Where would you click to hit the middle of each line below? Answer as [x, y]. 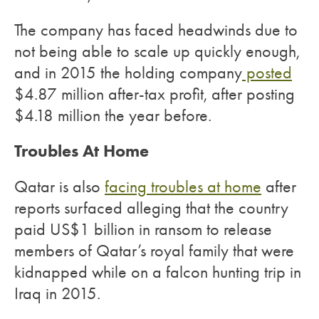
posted [267, 73]
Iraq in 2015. [57, 293]
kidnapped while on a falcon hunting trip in [158, 272]
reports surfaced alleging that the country [151, 208]
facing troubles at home [183, 187]
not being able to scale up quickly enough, [157, 51]
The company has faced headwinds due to [156, 30]
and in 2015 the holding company [128, 73]
